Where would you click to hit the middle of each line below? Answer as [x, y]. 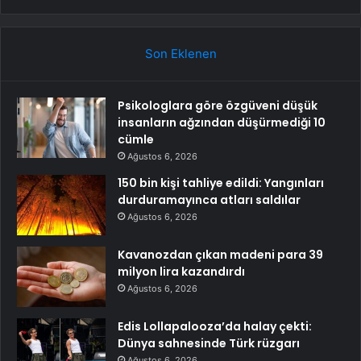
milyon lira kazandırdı [181, 271]
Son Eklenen [180, 53]
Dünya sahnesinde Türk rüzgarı [209, 343]
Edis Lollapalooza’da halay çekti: [215, 326]
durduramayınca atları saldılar [209, 199]
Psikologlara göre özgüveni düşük [218, 105]
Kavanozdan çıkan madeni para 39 [220, 254]
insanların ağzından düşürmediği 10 [222, 122]
